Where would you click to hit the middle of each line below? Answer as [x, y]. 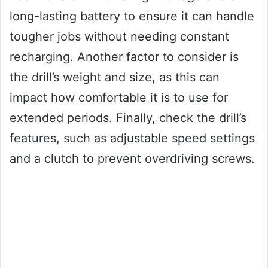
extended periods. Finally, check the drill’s [128, 118]
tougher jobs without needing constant [119, 37]
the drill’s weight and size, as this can [115, 77]
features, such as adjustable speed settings [132, 138]
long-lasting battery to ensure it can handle [132, 16]
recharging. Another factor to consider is [124, 57]
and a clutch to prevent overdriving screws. [132, 159]
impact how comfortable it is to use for [119, 98]
